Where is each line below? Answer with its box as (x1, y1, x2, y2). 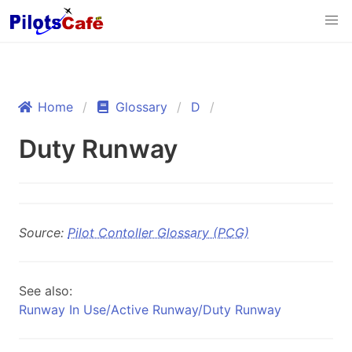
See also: (19, 283, 72, 299)
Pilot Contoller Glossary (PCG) (68, 225, 249, 240)
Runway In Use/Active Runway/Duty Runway (19, 302, 281, 317)
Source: (19, 225, 68, 240)
